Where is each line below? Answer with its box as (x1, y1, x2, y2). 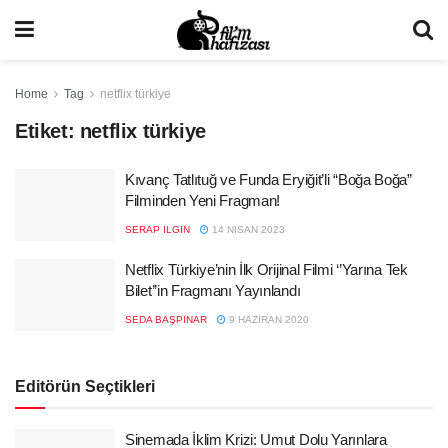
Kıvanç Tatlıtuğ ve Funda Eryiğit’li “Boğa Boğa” (125, 171, 412, 188)
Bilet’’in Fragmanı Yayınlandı (125, 282, 301, 299)
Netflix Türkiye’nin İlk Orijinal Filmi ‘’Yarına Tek (125, 261, 408, 278)
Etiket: (15, 120, 80, 142)
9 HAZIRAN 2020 (226, 314, 309, 325)
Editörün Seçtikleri (15, 378, 155, 395)
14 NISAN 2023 (209, 224, 285, 235)
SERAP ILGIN (125, 224, 190, 235)
